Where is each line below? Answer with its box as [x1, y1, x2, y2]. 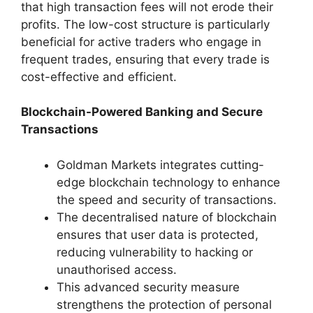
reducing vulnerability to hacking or [57, 245, 253, 259]
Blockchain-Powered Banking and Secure [21, 105, 263, 119]
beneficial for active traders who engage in [21, 34, 261, 49]
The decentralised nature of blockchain [57, 210, 277, 224]
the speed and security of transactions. [57, 192, 277, 207]
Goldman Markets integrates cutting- [57, 157, 264, 172]
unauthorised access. [57, 262, 177, 277]
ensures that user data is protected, [57, 227, 259, 242]
